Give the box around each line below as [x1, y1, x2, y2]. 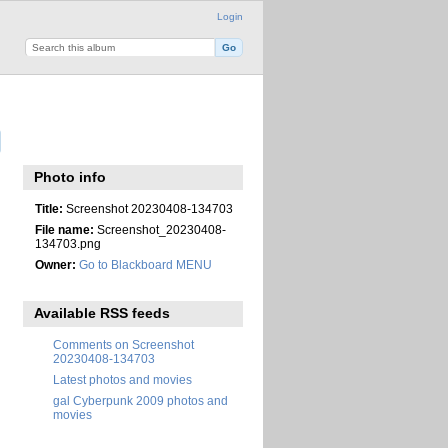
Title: [34, 201, 63, 215]
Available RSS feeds [34, 305, 171, 322]
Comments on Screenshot [53, 338, 194, 352]
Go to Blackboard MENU [78, 257, 212, 271]
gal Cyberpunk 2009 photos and [53, 394, 228, 408]
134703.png [34, 236, 101, 250]
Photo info [34, 169, 107, 186]
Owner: [34, 257, 76, 271]
